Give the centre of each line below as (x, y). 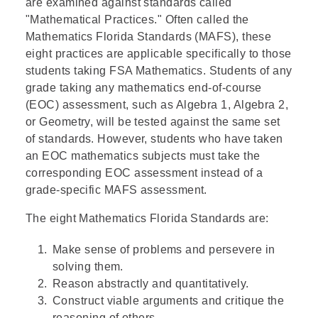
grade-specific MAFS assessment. (116, 190)
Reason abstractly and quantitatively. (151, 284)
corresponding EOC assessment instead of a (144, 173)
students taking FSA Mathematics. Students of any (159, 71)
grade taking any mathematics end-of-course (144, 88)
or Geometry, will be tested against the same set (153, 122)
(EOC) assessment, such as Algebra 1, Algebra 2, (157, 105)
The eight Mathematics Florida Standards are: (147, 218)
